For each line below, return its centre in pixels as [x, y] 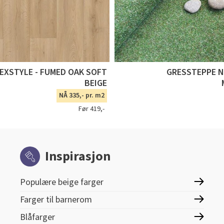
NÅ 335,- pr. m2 [82, 96]
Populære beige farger [62, 182]
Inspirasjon [78, 156]
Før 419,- [91, 109]
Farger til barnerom [56, 200]
